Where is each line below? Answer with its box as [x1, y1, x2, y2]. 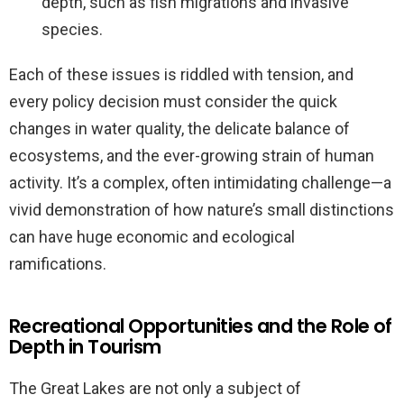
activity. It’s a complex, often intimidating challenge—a [9, 172, 391, 192]
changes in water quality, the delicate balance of [9, 118, 350, 138]
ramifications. [9, 253, 106, 273]
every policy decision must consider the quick [9, 91, 337, 111]
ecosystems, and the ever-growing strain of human [9, 145, 374, 165]
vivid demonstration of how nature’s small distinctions [9, 199, 394, 219]
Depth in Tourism [9, 333, 161, 360]
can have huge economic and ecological [9, 226, 295, 246]
